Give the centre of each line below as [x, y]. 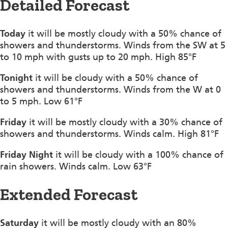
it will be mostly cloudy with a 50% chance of [123, 33]
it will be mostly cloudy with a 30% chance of [124, 122]
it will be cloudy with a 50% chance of [115, 78]
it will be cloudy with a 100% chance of [138, 154]
